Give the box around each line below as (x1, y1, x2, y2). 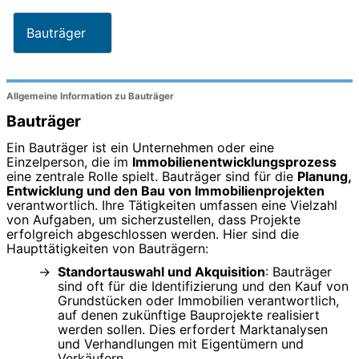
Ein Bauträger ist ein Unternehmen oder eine (6, 139, 274, 155)
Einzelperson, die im (6, 153, 132, 170)
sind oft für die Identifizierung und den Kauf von (58, 277, 349, 294)
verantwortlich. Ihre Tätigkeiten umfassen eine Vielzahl (6, 196, 337, 213)
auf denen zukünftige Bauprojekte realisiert (58, 306, 320, 323)
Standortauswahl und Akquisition (58, 263, 265, 280)
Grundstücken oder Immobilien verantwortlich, (58, 292, 339, 309)
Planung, (297, 167, 351, 184)
